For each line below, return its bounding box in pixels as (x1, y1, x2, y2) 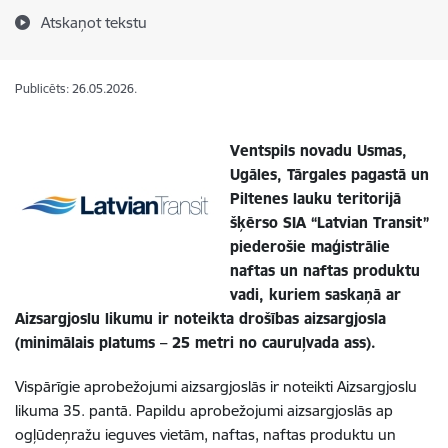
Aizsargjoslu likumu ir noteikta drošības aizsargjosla (15, 309, 386, 328)
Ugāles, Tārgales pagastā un (230, 165, 429, 184)
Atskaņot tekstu (41, 13, 147, 32)
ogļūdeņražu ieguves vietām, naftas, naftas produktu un (15, 425, 396, 444)
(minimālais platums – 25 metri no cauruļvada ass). (15, 333, 376, 352)
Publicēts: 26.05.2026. (15, 81, 137, 96)
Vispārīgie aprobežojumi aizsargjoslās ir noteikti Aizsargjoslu (15, 377, 417, 396)
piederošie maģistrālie (230, 237, 390, 256)
